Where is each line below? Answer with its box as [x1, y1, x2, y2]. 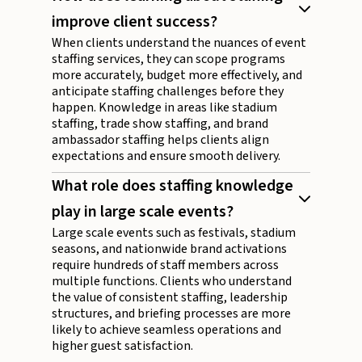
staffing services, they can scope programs [52, 50, 285, 69]
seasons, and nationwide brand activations [52, 240, 287, 259]
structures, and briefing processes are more [52, 305, 291, 323]
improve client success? [52, 11, 217, 34]
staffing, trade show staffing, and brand [52, 115, 268, 133]
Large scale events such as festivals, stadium [52, 224, 296, 242]
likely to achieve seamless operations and [52, 321, 281, 339]
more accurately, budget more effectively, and [52, 66, 302, 85]
